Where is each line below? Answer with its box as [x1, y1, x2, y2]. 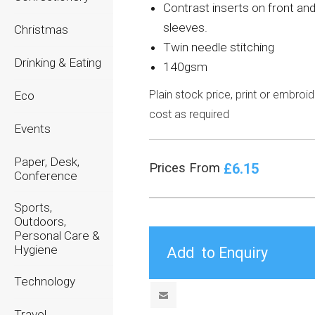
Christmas [14, 22, 68, 37]
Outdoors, [14, 214, 66, 229]
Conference [14, 169, 77, 183]
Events [14, 122, 51, 136]
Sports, [14, 200, 52, 214]
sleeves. [163, 20, 208, 34]
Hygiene [14, 243, 58, 257]
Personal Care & [14, 229, 100, 243]
